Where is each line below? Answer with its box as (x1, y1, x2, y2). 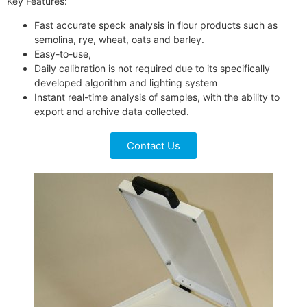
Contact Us (127, 139, 180, 153)
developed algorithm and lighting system (34, 77, 217, 89)
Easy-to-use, (34, 48, 91, 60)
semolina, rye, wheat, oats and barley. (34, 34, 204, 46)
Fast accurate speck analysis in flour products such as (34, 19, 278, 32)
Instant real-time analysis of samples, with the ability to (34, 91, 280, 103)
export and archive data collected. (34, 106, 189, 118)
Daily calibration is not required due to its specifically (34, 62, 270, 75)
